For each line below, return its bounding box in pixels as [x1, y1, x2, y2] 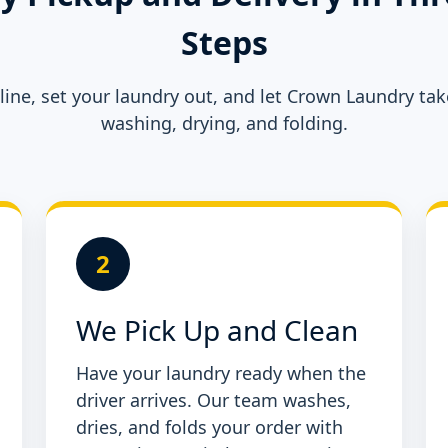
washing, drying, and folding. [100, 111, 348, 136]
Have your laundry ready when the [76, 361, 366, 386]
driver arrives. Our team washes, [76, 388, 351, 413]
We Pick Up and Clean [76, 311, 358, 350]
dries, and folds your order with [76, 415, 343, 440]
